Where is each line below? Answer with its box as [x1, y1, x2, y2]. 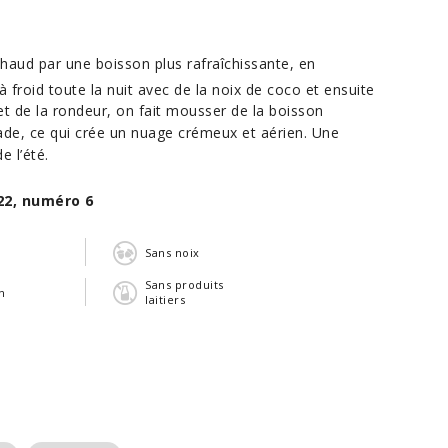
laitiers [145, 292, 185, 308]
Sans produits [145, 277, 224, 293]
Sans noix [145, 244, 200, 260]
